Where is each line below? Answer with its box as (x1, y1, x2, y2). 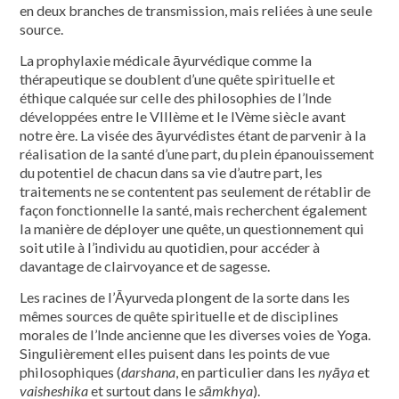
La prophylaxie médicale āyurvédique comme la (20, 52, 313, 69)
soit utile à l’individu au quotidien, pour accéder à (20, 239, 321, 256)
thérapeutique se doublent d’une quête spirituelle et (20, 70, 336, 88)
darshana (121, 363, 176, 381)
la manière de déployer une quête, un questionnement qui (20, 220, 365, 238)
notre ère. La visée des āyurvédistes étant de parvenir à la (20, 126, 367, 144)
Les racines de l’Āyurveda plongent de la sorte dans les (20, 289, 351, 306)
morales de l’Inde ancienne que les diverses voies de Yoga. (20, 326, 371, 344)
